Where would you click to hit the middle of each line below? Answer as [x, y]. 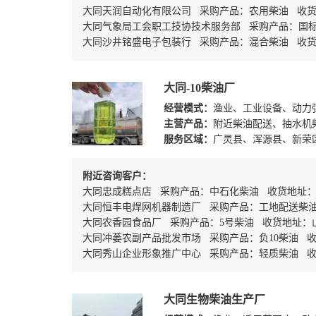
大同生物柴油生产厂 [214, 299]
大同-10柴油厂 [199, 87]
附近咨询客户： [117, 176]
